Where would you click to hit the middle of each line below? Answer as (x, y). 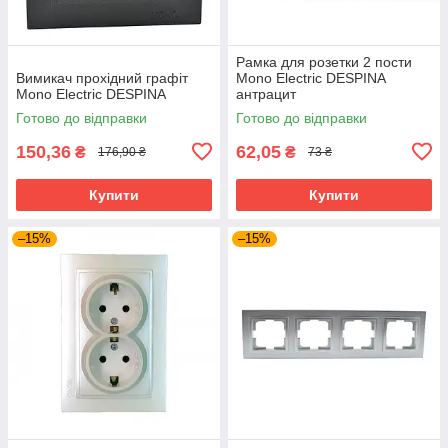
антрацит (266, 93)
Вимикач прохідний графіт (102, 77)
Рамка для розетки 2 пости (324, 61)
